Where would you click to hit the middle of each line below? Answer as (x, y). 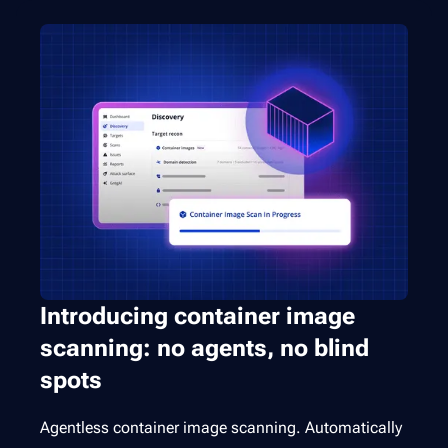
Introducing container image (197, 315)
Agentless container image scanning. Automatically (221, 427)
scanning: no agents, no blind (204, 347)
